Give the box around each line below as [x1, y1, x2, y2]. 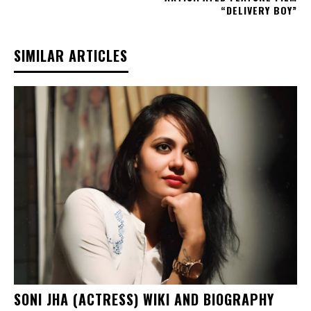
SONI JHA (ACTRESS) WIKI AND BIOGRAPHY [14, 288, 274, 310]
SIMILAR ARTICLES [14, 45, 128, 67]
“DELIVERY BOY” [220, 3, 297, 18]
